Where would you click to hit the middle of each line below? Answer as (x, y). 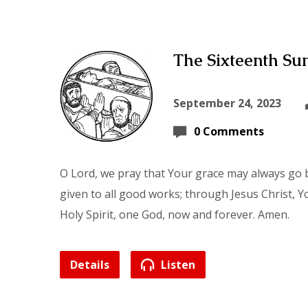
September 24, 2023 (227, 103)
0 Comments (229, 131)
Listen (177, 265)
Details (90, 265)
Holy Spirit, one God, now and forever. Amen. (175, 214)
